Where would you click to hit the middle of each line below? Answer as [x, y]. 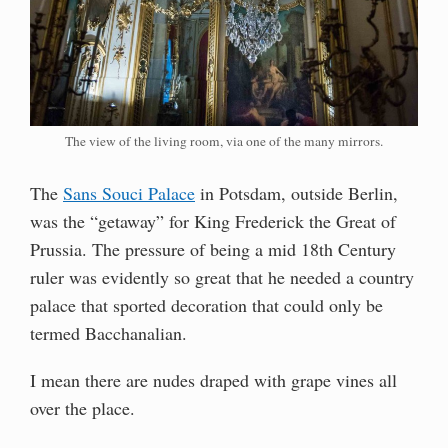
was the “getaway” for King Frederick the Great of [213, 220]
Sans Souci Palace [129, 192]
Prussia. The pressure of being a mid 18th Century [213, 248]
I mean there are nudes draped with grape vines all [213, 380]
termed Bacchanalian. [108, 332]
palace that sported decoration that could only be [206, 304]
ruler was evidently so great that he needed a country [222, 276]
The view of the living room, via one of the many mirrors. [224, 140]
